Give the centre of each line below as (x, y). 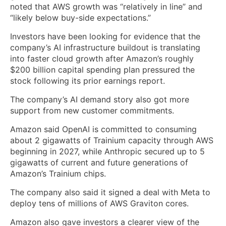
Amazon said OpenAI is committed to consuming (103, 129)
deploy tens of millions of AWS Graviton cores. (99, 203)
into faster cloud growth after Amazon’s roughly (102, 58)
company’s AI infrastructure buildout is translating (105, 47)
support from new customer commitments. (93, 110)
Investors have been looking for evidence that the (105, 36)
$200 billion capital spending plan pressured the (102, 69)
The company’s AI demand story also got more (100, 99)
